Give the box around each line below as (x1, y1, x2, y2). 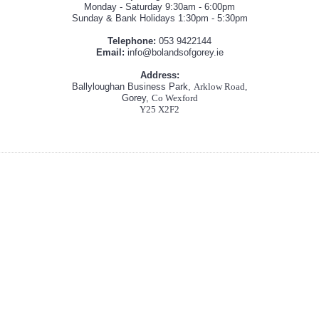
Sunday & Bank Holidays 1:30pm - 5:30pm (71, 13, 248, 24)
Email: (95, 47, 127, 58)
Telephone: (108, 36, 159, 47)
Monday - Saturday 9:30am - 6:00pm (84, 1, 235, 13)
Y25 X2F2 (140, 104, 179, 115)
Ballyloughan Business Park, (72, 81, 194, 93)
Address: (140, 70, 179, 81)
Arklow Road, (194, 81, 247, 93)
